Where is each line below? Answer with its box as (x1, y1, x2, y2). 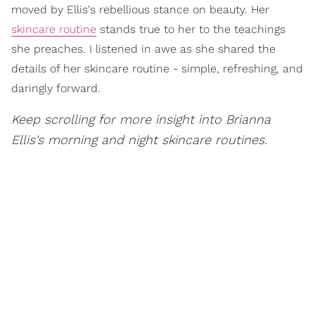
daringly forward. (11, 82, 101, 96)
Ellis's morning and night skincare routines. (11, 132, 267, 148)
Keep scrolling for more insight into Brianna (11, 112, 271, 127)
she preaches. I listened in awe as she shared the (11, 42, 276, 56)
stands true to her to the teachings (96, 22, 285, 37)
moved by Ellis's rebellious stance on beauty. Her (11, 3, 269, 17)
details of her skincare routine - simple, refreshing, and (11, 62, 303, 76)
